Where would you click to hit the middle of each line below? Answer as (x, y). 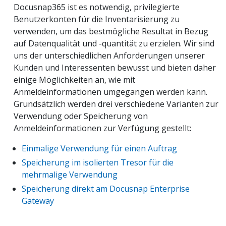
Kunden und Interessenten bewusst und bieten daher (115, 67)
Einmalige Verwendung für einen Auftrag (99, 148)
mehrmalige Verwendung (70, 174)
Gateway (38, 201)
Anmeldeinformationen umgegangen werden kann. (110, 92)
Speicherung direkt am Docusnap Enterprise (106, 188)
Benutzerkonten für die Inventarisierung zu (97, 19)
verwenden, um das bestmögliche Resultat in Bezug (111, 31)
